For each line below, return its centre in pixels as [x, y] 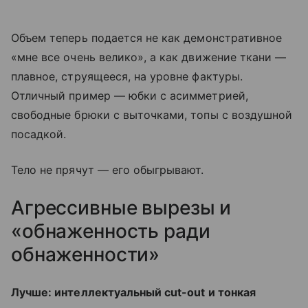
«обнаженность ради [111, 231]
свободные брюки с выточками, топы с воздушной [152, 115]
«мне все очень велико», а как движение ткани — [149, 57]
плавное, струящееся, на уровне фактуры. [127, 77]
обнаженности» [86, 255]
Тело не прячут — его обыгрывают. [108, 170]
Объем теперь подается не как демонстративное [147, 38]
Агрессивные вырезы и [121, 208]
